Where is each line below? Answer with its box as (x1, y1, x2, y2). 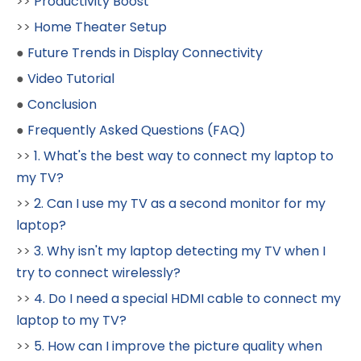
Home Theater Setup (34, 17, 167, 36)
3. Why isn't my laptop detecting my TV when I (34, 241, 326, 260)
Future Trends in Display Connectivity (27, 43, 263, 62)
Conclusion (27, 94, 97, 114)
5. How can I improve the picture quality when (34, 336, 322, 355)
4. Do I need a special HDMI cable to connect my (34, 288, 341, 308)
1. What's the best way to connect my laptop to (34, 146, 334, 165)
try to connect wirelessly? (16, 263, 180, 282)
